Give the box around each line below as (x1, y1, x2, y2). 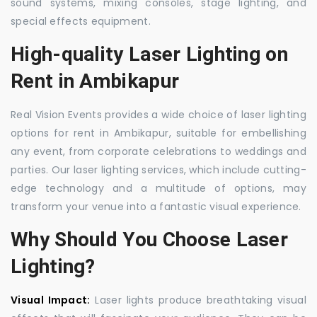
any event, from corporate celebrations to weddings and (11, 144, 306, 158)
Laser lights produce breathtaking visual (90, 293, 306, 307)
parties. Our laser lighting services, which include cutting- (11, 163, 306, 177)
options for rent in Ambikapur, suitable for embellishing (11, 126, 306, 140)
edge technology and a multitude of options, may (11, 181, 306, 195)
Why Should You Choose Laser (11, 228, 289, 251)
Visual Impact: (11, 293, 91, 307)
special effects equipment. (11, 14, 151, 28)
